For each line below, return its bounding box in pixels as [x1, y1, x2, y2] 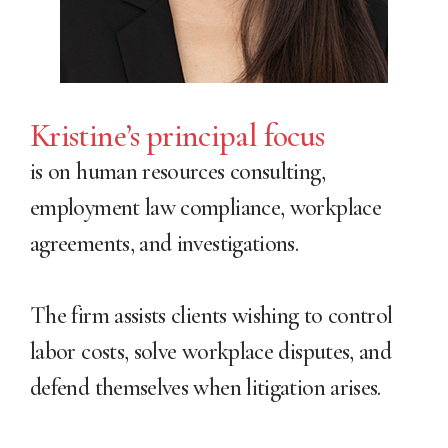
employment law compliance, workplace [30, 193, 381, 222]
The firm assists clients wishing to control [30, 301, 393, 330]
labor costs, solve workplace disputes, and [30, 337, 392, 366]
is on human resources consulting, [30, 157, 325, 186]
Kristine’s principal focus [30, 116, 325, 155]
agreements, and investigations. [30, 229, 299, 258]
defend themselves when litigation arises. [30, 373, 381, 402]
